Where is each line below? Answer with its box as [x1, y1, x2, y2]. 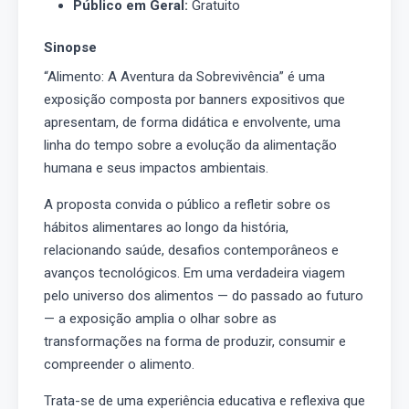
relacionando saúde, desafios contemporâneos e [44, 242, 339, 258]
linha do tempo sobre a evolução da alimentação [44, 137, 337, 153]
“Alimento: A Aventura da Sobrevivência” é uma [44, 68, 325, 85]
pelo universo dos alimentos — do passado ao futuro [44, 288, 363, 304]
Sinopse [44, 38, 97, 56]
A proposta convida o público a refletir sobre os [44, 196, 330, 213]
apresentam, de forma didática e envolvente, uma [44, 114, 341, 131]
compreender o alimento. [44, 356, 194, 372]
